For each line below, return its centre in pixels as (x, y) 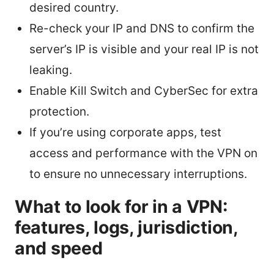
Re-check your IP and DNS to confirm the (142, 28)
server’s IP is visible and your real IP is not (144, 49)
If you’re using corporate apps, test (125, 132)
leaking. (51, 70)
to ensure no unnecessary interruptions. (138, 174)
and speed (59, 248)
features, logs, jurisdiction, (126, 227)
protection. (59, 111)
